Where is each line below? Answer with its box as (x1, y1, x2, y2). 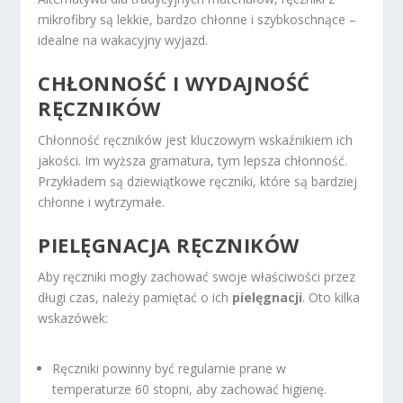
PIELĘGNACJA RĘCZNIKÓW (38, 231, 300, 259)
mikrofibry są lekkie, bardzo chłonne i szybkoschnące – (38, 10, 357, 28)
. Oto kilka (302, 289, 361, 307)
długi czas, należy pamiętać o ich (38, 289, 233, 307)
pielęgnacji (232, 289, 303, 307)
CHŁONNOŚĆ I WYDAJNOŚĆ (38, 68, 310, 96)
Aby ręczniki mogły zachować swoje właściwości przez (38, 268, 356, 286)
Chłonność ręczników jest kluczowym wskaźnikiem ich (38, 130, 354, 148)
